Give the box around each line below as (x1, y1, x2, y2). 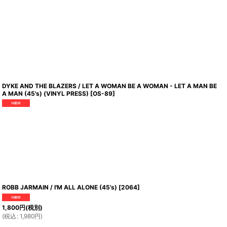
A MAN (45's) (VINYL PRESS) (2, 90, 89, 97)
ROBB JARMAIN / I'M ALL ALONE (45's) (2, 183, 118, 192)
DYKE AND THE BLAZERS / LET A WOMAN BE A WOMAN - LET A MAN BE (2, 82, 217, 90)
